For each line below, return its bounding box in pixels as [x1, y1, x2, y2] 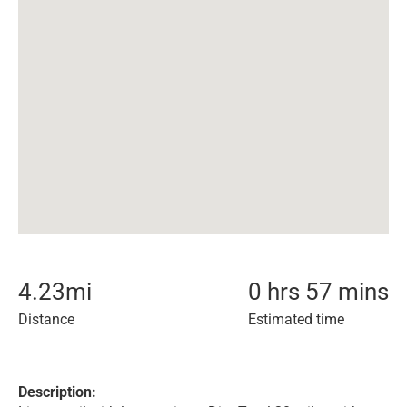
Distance [18, 311, 74, 328]
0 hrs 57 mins [248, 278, 389, 305]
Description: [18, 383, 96, 401]
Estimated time [248, 311, 344, 328]
